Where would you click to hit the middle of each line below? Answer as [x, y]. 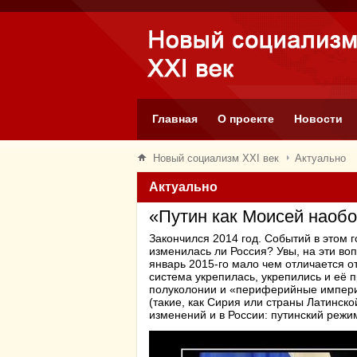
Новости [318, 119]
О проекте [246, 119]
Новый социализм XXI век [216, 158]
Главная [175, 119]
